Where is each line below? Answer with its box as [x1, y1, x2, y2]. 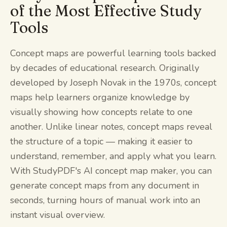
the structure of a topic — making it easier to [10, 135, 193, 147]
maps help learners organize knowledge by [10, 91, 190, 103]
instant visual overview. [10, 209, 105, 221]
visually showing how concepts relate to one [10, 106, 193, 118]
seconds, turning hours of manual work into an [10, 194, 200, 206]
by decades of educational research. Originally [10, 62, 199, 74]
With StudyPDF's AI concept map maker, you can [10, 165, 212, 177]
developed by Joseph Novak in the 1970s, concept [10, 77, 216, 89]
